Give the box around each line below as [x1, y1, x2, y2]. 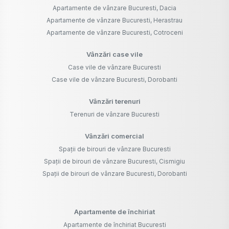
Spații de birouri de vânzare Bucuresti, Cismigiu [44, 157, 185, 166]
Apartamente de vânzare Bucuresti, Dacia [53, 4, 176, 12]
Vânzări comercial [85, 132, 144, 141]
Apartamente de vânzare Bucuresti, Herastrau [47, 16, 182, 25]
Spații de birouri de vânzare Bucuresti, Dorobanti [42, 170, 187, 178]
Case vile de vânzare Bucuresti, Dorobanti [52, 76, 177, 84]
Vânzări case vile [86, 50, 143, 59]
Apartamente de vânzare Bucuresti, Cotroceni [46, 29, 183, 37]
